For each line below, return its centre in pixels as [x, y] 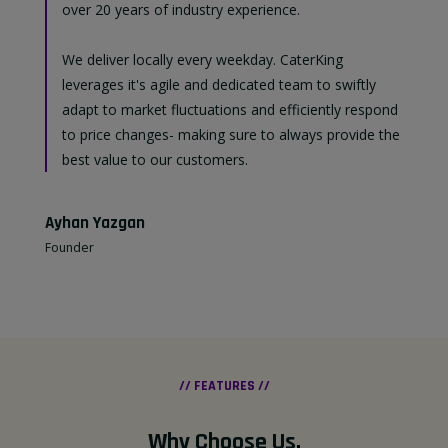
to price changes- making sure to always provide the [231, 135]
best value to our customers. [155, 160]
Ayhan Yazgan [95, 223]
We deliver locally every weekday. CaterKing [202, 60]
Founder [69, 248]
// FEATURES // [224, 386]
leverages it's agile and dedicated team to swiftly [219, 85]
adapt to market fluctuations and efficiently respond [230, 110]
